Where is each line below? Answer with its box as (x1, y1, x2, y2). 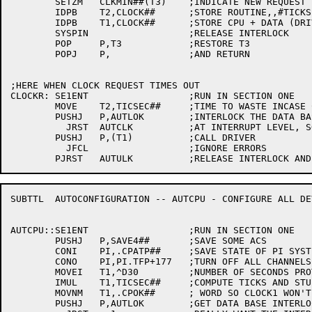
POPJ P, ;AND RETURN (10, 49, 55, 59)
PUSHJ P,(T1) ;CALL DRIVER (10, 132, 55, 143)
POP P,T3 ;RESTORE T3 (10, 38, 55, 49)
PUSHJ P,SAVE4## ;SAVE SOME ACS (10, 235, 55, 246)
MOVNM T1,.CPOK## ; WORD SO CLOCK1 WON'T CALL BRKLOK (10, 288, 55, 298)
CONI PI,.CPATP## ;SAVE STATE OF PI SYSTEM (10, 246, 55, 256)
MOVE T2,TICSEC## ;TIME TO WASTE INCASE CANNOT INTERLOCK (10, 101, 55, 111)
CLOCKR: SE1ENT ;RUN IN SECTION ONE (10, 91, 49, 101)
